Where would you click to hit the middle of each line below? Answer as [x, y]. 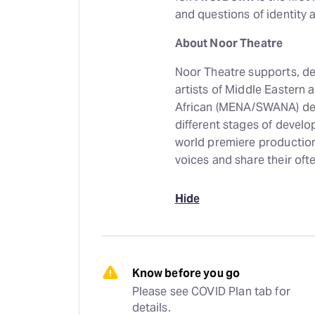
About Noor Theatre [229, 43]
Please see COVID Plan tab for [211, 291]
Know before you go [186, 273]
